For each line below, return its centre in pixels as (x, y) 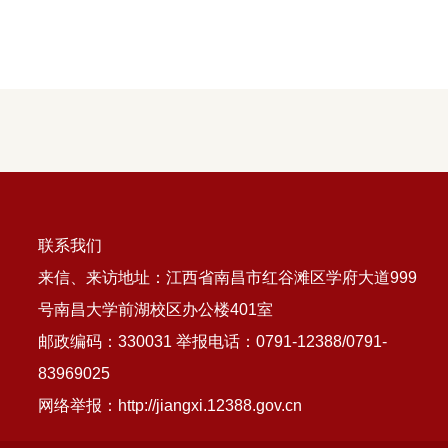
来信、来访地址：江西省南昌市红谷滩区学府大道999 (227, 278)
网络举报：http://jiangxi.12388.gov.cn (170, 406)
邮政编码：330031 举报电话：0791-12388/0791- (212, 342)
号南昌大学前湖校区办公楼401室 (155, 310)
